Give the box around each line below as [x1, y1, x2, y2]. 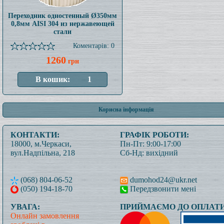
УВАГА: [10, 202, 40, 211]
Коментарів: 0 [73, 42, 114, 49]
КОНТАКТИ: [10, 130, 59, 139]
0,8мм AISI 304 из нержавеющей [10, 20, 114, 27]
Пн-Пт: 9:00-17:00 [120, 139, 181, 148]
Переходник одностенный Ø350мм [8, 12, 117, 19]
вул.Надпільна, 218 [10, 148, 75, 157]
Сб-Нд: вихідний [120, 148, 178, 157]
